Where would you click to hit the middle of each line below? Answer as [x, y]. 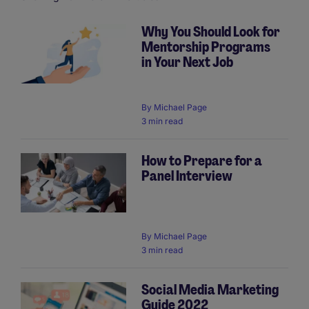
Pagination [46, 46]
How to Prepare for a [202, 161]
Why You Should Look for [211, 32]
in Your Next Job [187, 62]
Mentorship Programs [206, 47]
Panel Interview [187, 176]
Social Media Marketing [210, 290]
